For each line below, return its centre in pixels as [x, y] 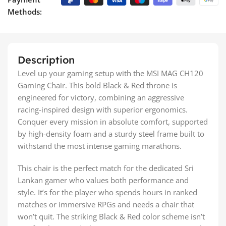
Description [46, 60]
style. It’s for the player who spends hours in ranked [107, 192]
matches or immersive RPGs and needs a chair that [106, 204]
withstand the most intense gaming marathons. [100, 146]
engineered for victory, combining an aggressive [101, 97]
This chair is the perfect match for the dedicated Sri [106, 168]
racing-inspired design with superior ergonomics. [103, 109]
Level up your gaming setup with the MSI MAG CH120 [110, 73]
